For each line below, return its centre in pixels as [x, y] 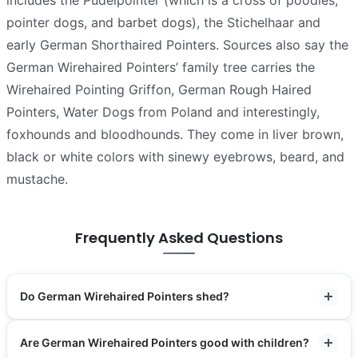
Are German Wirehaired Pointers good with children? [165, 342]
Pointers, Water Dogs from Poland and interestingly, [163, 112]
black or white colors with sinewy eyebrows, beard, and [175, 157]
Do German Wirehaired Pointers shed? [125, 296]
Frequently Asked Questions [179, 238]
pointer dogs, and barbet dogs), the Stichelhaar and [163, 22]
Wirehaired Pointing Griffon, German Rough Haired [159, 89]
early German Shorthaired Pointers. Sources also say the [177, 45]
